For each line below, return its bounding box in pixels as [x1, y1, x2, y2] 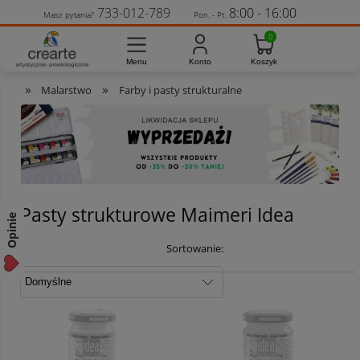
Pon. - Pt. [194, 9, 226, 20]
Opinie [4, 212, 19, 252]
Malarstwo [41, 83, 92, 97]
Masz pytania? [43, 9, 94, 20]
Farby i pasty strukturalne [118, 83, 242, 97]
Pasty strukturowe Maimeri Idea [20, 202, 294, 227]
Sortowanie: [166, 241, 224, 256]
